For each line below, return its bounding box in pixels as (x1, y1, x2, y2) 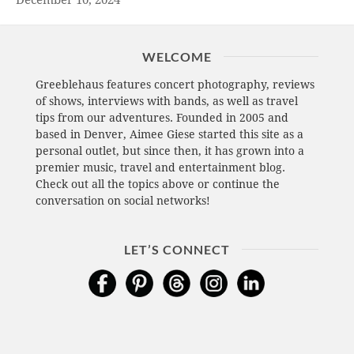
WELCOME (141, 49, 212, 65)
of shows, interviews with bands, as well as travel (35, 95, 298, 108)
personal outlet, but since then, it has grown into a (35, 145, 304, 158)
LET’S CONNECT (123, 242, 230, 258)
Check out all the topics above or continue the (35, 178, 280, 191)
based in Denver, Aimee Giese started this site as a (35, 128, 303, 141)
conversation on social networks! (35, 194, 210, 208)
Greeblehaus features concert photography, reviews (35, 78, 314, 92)
